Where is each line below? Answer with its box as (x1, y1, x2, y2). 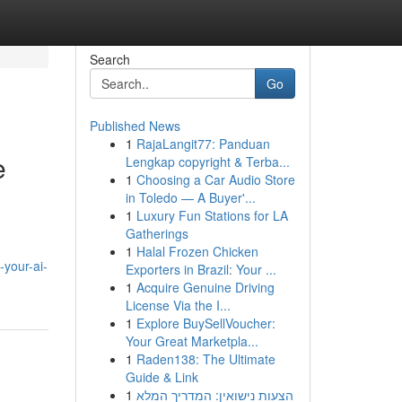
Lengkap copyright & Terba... (125, 153, 290, 170)
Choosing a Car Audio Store (135, 170, 295, 188)
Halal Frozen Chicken (135, 242, 258, 260)
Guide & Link (125, 368, 198, 386)
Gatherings (125, 224, 188, 242)
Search (89, 50, 130, 68)
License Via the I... (125, 296, 231, 314)
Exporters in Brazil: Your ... (125, 260, 276, 278)
